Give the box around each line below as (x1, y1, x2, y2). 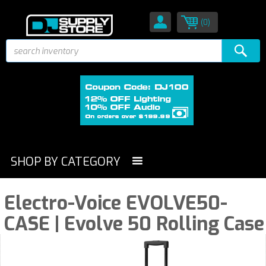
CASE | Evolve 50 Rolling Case (4, 211, 264, 236)
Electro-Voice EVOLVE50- (4, 191, 227, 216)
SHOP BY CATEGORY (11, 154, 121, 170)
